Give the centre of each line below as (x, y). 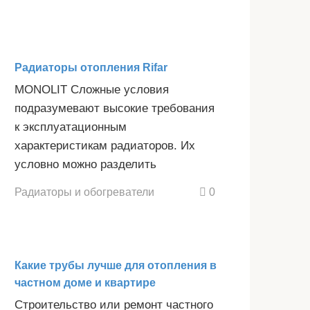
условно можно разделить (85, 164)
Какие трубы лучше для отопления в (116, 266)
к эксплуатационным (71, 127)
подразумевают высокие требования (115, 108)
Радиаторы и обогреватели (84, 192)
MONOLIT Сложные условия (92, 89)
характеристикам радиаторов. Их (105, 145)
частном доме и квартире (85, 283)
